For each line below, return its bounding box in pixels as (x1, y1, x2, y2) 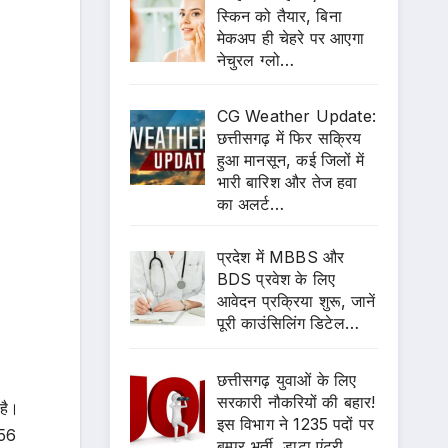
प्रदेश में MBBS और (216, 247, 345, 268)
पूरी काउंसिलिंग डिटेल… (216, 313, 360, 334)
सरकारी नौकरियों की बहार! (216, 392, 376, 413)
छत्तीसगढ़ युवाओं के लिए (216, 370, 357, 391)
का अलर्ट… (216, 194, 284, 215)
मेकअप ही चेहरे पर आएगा (216, 27, 364, 48)
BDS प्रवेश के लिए (216, 269, 336, 290)
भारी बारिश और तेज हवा (216, 172, 358, 193)
